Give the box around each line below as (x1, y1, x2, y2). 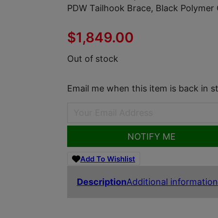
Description (76, 176, 127, 187)
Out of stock (67, 53, 118, 64)
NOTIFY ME (127, 131, 176, 142)
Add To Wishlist (80, 154, 135, 163)
